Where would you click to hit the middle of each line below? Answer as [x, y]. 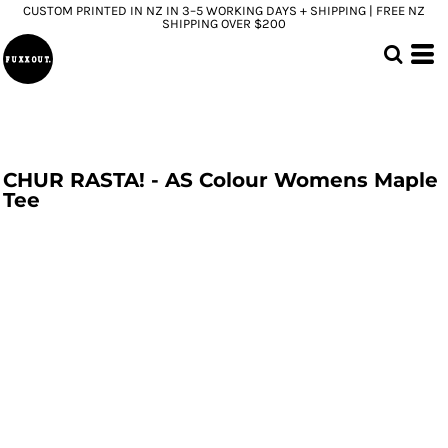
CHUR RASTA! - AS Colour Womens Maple [220, 180]
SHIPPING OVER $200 [224, 23]
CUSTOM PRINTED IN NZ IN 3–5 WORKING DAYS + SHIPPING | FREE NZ [224, 10]
